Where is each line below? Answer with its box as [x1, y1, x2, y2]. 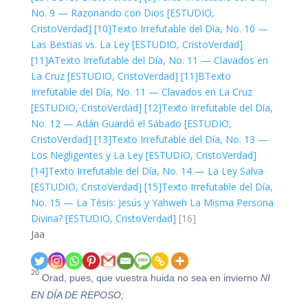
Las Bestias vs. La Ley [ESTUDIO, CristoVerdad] [30, 38, 243, 51]
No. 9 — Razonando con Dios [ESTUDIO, [30, 6, 214, 19]
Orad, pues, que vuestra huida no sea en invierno [38, 272, 261, 283]
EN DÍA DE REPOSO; [30, 289, 124, 300]
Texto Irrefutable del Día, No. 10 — [111, 22, 268, 35]
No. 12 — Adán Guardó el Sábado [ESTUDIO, [30, 117, 232, 130]
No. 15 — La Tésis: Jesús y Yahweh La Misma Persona [30, 196, 274, 209]
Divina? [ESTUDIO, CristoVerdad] [30, 212, 176, 225]
